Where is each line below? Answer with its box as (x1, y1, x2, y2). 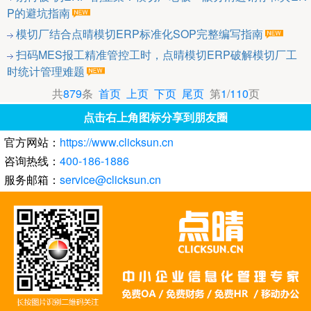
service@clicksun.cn (60, 171, 161, 188)
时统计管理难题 (7, 63, 85, 80)
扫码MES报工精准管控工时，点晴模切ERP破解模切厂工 (16, 47, 297, 63)
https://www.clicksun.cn (60, 134, 174, 151)
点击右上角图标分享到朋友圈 (83, 109, 228, 126)
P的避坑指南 (7, 5, 70, 22)
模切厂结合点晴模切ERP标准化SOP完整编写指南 (16, 26, 263, 42)
